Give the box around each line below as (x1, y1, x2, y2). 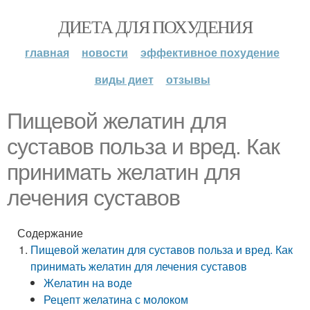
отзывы (165, 71, 210, 87)
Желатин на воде (44, 275, 133, 291)
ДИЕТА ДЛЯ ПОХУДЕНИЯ (57, 15, 253, 38)
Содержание (17, 225, 83, 241)
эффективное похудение (140, 44, 280, 60)
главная (25, 44, 69, 60)
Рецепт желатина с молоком (44, 291, 189, 307)
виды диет (94, 71, 154, 87)
